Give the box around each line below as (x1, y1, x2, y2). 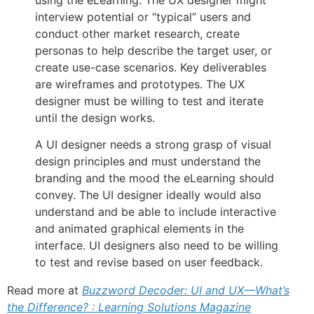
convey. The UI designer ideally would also (35, 188, 261, 203)
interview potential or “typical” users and (35, 9, 251, 24)
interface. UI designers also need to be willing (35, 238, 278, 253)
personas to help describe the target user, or (35, 43, 272, 57)
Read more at (7, 283, 82, 298)
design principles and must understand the (35, 154, 261, 169)
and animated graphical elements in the (35, 221, 244, 236)
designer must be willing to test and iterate (35, 93, 264, 108)
